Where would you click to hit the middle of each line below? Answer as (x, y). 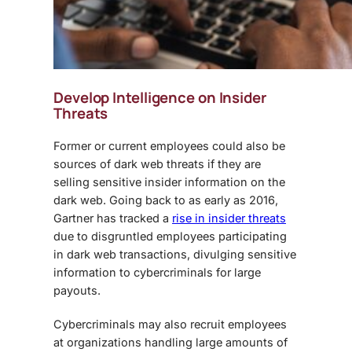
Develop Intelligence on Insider (160, 98)
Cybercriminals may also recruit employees (170, 324)
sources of (84, 164)
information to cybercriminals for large (157, 273)
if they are (233, 164)
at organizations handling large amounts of (170, 343)
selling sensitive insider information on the (169, 182)
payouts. (79, 291)
